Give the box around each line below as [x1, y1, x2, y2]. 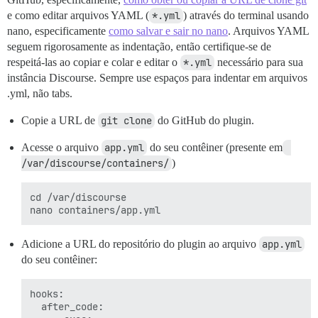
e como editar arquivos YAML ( [7, 9, 149, 22]
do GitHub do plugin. [155, 114, 254, 127]
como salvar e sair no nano [109, 25, 228, 38]
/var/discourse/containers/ [21, 157, 169, 170]
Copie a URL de [21, 114, 98, 127]
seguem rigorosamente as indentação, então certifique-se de [7, 40, 271, 53]
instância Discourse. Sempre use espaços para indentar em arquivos [7, 72, 307, 84]
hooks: [30, 287, 64, 301]
